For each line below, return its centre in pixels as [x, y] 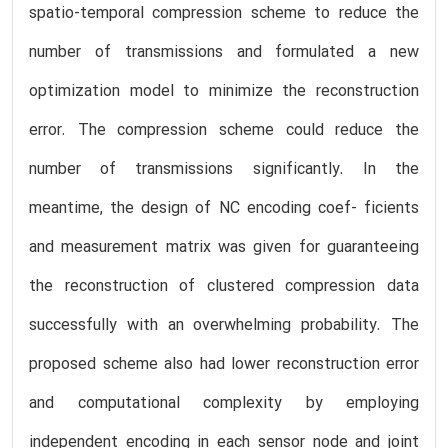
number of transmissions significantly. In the [224, 169]
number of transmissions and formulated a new [224, 52]
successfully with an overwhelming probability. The [224, 325]
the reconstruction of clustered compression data [224, 286]
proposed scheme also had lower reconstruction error [224, 364]
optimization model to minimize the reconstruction [224, 91]
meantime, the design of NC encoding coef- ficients [224, 208]
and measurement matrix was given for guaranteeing [224, 247]
